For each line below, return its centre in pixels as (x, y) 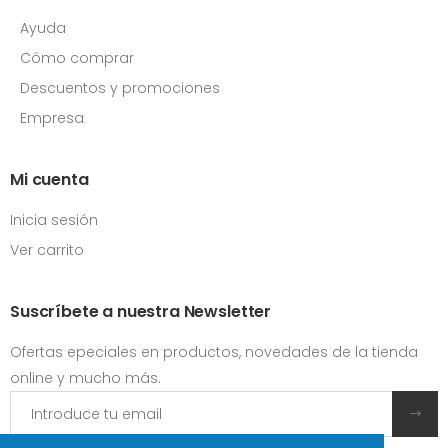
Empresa (52, 118)
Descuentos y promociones (120, 88)
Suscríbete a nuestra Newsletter (141, 312)
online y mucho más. (85, 378)
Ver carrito (47, 250)
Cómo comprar (77, 58)
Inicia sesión (54, 220)
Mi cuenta (49, 180)
